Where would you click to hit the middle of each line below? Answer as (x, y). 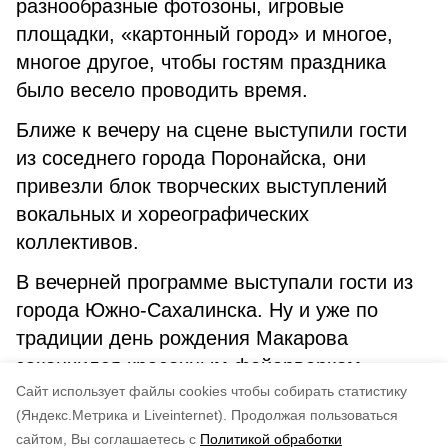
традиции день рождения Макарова (182, 338)
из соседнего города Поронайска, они (191, 158)
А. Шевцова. (77, 406)
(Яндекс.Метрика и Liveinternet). (121, 415)
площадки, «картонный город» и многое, (204, 34)
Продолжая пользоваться (314, 415)
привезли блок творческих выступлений (201, 186)
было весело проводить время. (162, 90)
